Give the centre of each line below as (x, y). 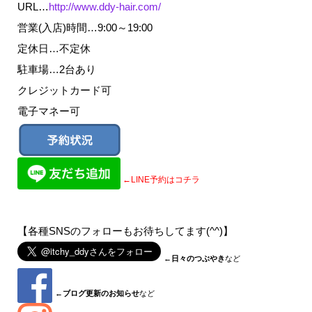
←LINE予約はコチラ (160, 180)
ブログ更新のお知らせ (101, 294)
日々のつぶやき (198, 259)
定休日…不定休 (54, 49)
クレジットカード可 (64, 91)
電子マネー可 (48, 111)
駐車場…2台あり (56, 70)
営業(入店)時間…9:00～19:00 (85, 28)
